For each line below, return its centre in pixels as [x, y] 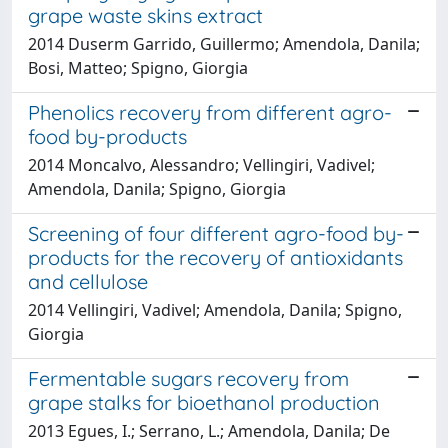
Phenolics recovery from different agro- [210, 112]
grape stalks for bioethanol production [204, 402]
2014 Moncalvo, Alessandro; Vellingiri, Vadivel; [201, 164]
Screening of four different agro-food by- [216, 233]
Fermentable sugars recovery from [188, 378]
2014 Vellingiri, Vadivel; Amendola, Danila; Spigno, [215, 309]
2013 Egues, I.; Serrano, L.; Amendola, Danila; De [209, 430]
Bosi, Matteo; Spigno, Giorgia [138, 67]
